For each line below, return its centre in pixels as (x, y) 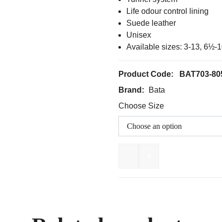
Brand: (132, 90)
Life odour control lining (167, 11)
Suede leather (151, 23)
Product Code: (147, 74)
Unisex (139, 35)
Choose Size (141, 106)
